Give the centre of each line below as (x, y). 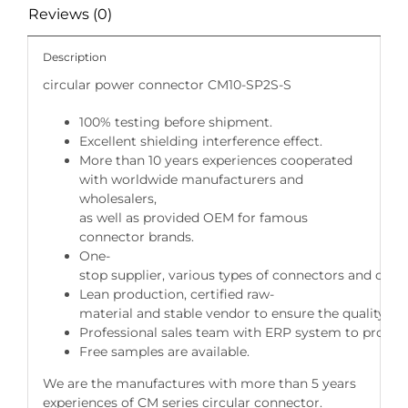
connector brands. (136, 237)
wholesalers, (117, 199)
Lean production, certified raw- (176, 295)
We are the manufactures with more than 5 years (199, 384)
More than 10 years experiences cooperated (215, 161)
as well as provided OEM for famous (193, 218)
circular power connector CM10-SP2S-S (167, 85)
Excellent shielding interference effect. (200, 142)
